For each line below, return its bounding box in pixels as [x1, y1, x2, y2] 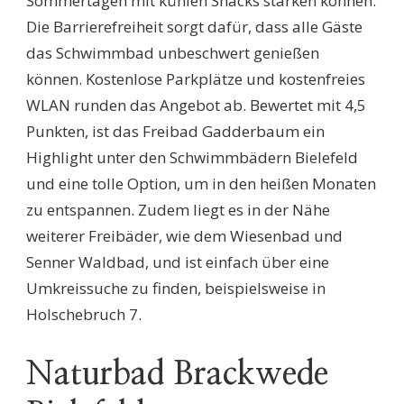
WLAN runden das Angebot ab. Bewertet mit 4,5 [26, 95, 366, 115]
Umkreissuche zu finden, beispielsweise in [26, 278, 326, 298]
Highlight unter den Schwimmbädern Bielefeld [26, 147, 358, 168]
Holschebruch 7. [26, 304, 142, 325]
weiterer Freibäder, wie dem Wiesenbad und [26, 225, 343, 246]
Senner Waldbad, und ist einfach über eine [26, 252, 329, 272]
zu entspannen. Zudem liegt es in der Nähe [26, 199, 330, 220]
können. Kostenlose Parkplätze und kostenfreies [26, 69, 365, 89]
